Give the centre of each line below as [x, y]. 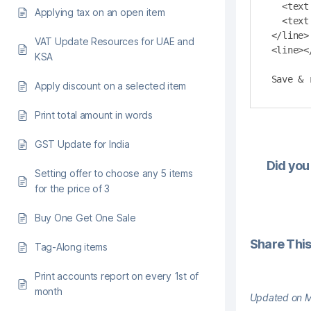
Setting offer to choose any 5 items [114, 173]
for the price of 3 [73, 188]
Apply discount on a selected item [111, 86]
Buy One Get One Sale [85, 218]
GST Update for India [82, 144]
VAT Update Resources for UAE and [115, 41]
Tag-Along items [71, 247]
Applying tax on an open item [100, 12]
